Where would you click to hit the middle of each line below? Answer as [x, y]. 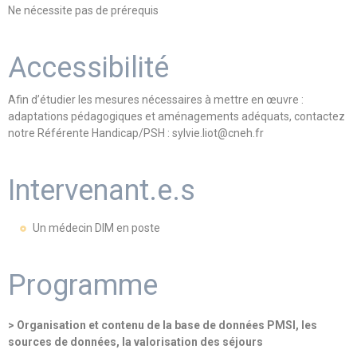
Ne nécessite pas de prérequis [83, 10]
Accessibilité [88, 68]
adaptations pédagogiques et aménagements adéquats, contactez [177, 116]
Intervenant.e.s [102, 190]
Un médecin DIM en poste [95, 228]
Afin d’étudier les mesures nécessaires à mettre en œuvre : [156, 100]
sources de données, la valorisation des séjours [135, 342]
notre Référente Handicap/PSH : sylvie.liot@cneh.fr [136, 133]
